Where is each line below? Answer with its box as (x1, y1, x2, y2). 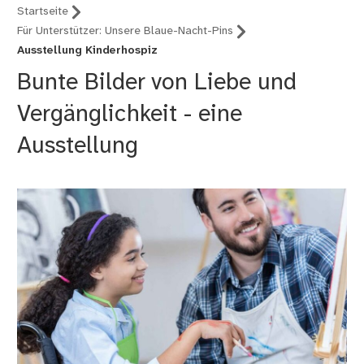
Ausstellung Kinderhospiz (17, 45, 158, 58)
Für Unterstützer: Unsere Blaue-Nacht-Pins (17, 25, 234, 38)
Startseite (17, 6, 69, 19)
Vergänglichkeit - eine (17, 102, 243, 128)
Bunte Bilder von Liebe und (17, 71, 297, 96)
